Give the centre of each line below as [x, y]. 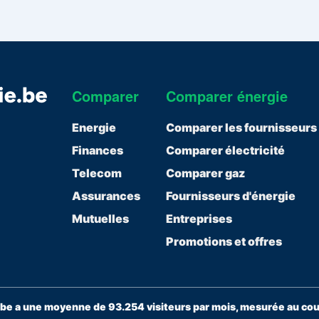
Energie [94, 128]
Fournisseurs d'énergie [230, 196]
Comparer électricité [225, 151]
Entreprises [199, 219]
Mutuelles [101, 219]
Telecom [97, 173]
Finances [98, 151]
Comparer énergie [226, 96]
